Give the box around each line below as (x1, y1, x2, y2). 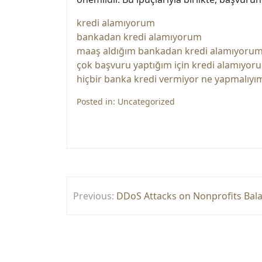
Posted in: (77, 96, 118, 107)
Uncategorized (118, 96, 175, 107)
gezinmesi (66, 196, 155, 222)
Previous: (73, 189, 114, 202)
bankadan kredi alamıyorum (77, 30, 202, 43)
